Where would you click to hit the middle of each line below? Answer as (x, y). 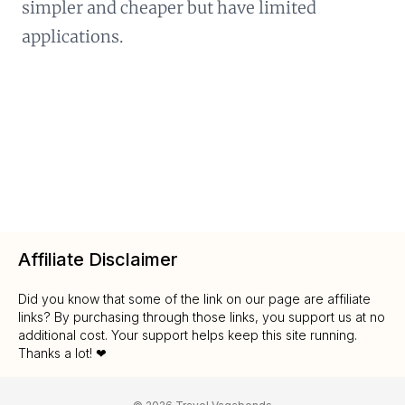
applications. (72, 36)
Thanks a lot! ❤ (62, 353)
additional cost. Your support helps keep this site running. (188, 335)
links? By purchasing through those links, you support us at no (202, 317)
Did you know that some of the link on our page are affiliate (194, 299)
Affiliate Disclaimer (98, 259)
